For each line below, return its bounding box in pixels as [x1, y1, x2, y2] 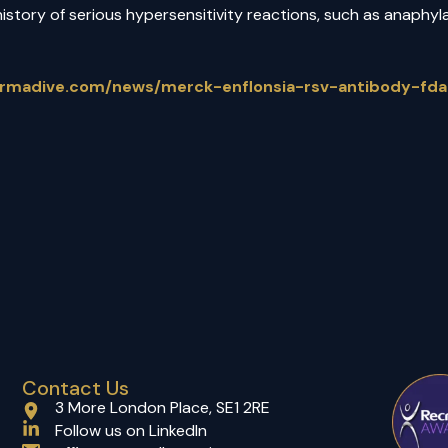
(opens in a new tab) [206, 419, 355, 441]
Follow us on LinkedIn [55, 420, 207, 442]
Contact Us [22, 375, 129, 402]
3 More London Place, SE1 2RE [55, 397, 270, 419]
